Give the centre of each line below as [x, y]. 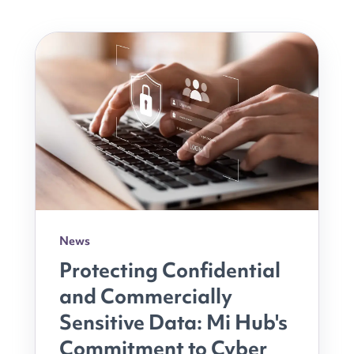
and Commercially [146, 296]
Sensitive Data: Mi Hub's [173, 322]
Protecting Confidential [170, 270]
